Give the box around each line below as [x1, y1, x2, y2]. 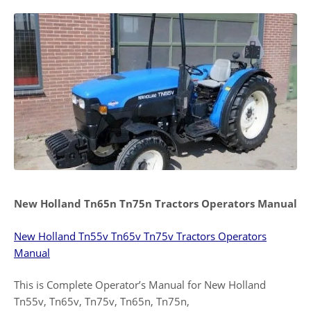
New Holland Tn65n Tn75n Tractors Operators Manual [14, 196, 297, 211]
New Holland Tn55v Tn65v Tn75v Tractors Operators [14, 228, 267, 243]
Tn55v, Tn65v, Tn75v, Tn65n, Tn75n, [14, 294, 190, 309]
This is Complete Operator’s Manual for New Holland [14, 278, 266, 292]
